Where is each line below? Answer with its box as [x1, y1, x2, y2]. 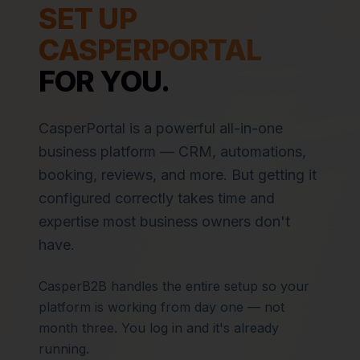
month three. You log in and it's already [39, 320, 279, 336]
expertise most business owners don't [39, 213, 290, 230]
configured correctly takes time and [39, 190, 275, 207]
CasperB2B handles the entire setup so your [39, 278, 309, 294]
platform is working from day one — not [39, 299, 284, 315]
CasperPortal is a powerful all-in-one [39, 120, 283, 137]
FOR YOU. [39, 63, 170, 99]
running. [39, 341, 89, 357]
